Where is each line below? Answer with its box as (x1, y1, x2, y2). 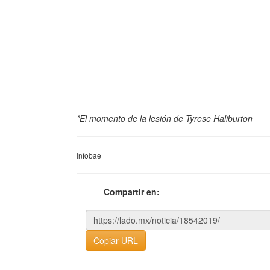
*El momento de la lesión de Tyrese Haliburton (77, 111, 253, 124)
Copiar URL (93, 234, 138, 246)
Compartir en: (104, 185, 160, 198)
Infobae (77, 149, 101, 160)
